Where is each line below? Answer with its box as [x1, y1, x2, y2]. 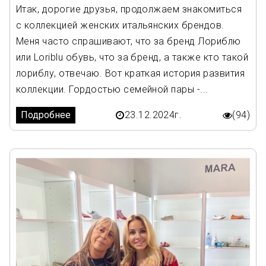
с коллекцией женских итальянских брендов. [16, 20, 224, 31]
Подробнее [21, 109, 71, 121]
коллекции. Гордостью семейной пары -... [16, 84, 208, 96]
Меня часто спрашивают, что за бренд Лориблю [16, 36, 241, 47]
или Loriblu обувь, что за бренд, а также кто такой [16, 52, 249, 64]
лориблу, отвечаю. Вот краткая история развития [16, 68, 245, 80]
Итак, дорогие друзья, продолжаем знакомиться [16, 4, 242, 15]
